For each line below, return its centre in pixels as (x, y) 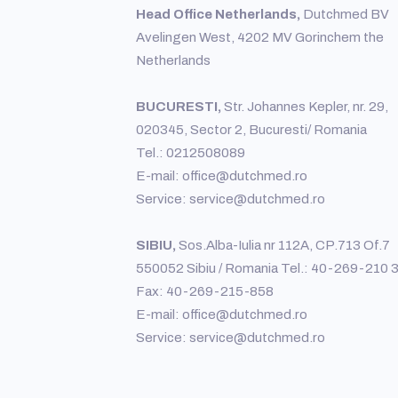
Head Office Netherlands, (218, 15)
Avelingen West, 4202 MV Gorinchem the (259, 38)
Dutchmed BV (344, 15)
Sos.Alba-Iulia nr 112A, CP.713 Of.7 (283, 246)
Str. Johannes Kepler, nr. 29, (304, 107)
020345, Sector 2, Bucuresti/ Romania (251, 130)
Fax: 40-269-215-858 (204, 292)
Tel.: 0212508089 (190, 153)
